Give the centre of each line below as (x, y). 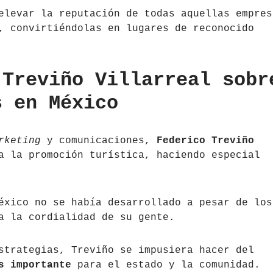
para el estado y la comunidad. (166, 265)
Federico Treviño (205, 141)
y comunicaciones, (99, 141)
